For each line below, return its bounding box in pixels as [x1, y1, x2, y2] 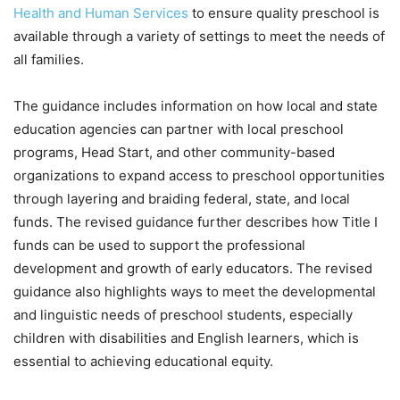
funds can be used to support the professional [13, 237, 305, 254]
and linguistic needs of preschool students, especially [13, 306, 353, 324]
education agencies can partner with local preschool [13, 121, 344, 138]
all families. [13, 51, 84, 69]
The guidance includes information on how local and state [13, 97, 378, 115]
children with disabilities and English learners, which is [13, 329, 359, 347]
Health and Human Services [13, 4, 188, 22]
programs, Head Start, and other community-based [13, 144, 335, 162]
